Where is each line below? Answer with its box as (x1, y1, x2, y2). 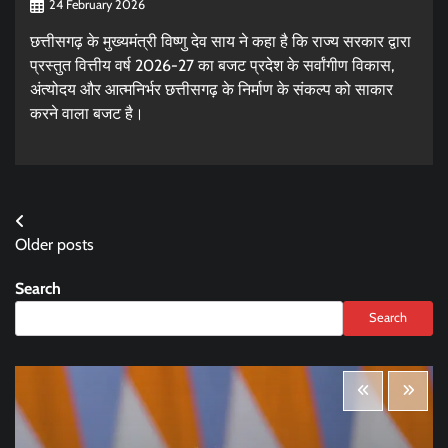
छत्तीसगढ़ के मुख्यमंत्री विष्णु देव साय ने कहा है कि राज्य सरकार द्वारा (30, 31, 411, 51)
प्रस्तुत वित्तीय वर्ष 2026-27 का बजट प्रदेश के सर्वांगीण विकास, (30, 55, 394, 75)
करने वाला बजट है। (30, 103, 144, 123)
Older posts (15, 234, 94, 254)
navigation (14, 246, 122, 276)
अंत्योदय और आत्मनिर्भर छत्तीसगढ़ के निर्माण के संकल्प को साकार (30, 79, 393, 99)
